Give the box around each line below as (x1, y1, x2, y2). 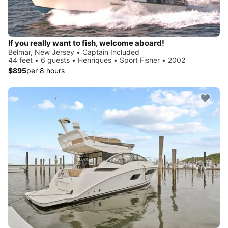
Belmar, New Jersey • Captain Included (8, 48, 139, 57)
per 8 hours (26, 66, 65, 75)
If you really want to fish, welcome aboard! (8, 38, 164, 48)
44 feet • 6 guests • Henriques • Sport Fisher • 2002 (8, 55, 185, 65)
